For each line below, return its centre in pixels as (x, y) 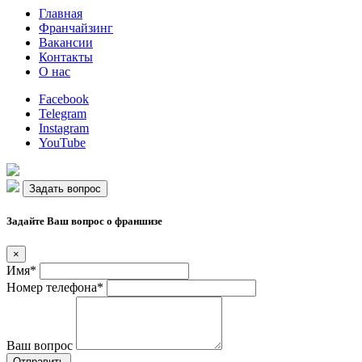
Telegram (63, 114)
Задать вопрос (65, 189)
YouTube (62, 143)
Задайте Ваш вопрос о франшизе (84, 221)
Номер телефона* (55, 288)
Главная (61, 14)
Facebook (64, 99)
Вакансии (66, 43)
